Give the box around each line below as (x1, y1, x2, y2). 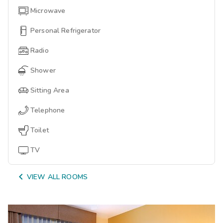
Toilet (30, 125, 49, 135)
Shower (30, 65, 56, 75)
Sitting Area (30, 85, 69, 95)
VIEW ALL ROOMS (27, 172, 88, 182)
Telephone (30, 105, 65, 115)
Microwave (30, 5, 66, 15)
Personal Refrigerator (30, 25, 101, 35)
